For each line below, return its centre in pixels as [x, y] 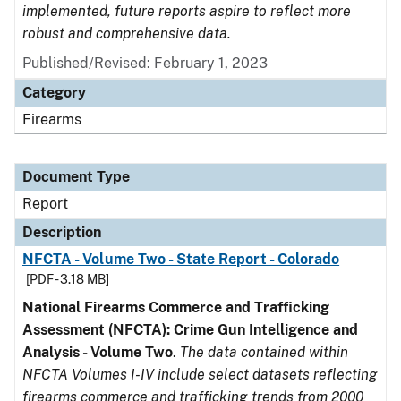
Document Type [76, 177]
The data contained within [264, 352]
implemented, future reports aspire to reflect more [187, 11]
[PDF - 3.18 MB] [68, 279]
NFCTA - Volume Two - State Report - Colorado [181, 259]
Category [54, 93]
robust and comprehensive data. [127, 34]
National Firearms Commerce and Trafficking [176, 307]
